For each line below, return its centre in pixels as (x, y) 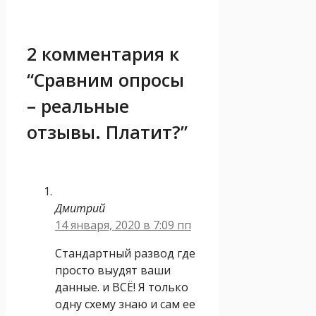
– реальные (78, 105)
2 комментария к (103, 53)
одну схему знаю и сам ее (125, 304)
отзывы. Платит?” (107, 132)
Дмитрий (80, 208)
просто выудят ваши (113, 270)
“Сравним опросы (105, 79)
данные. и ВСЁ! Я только (122, 287)
